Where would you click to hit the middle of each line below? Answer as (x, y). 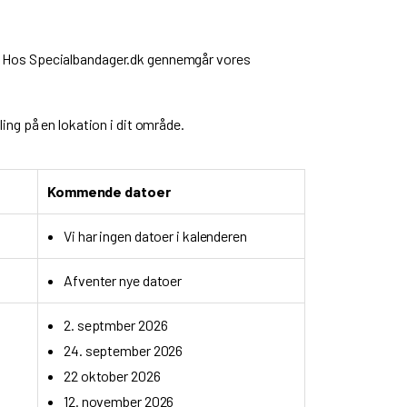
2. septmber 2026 (116, 325)
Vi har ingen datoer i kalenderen (155, 236)
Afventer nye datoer (123, 280)
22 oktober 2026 (112, 376)
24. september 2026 (124, 350)
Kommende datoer (109, 191)
